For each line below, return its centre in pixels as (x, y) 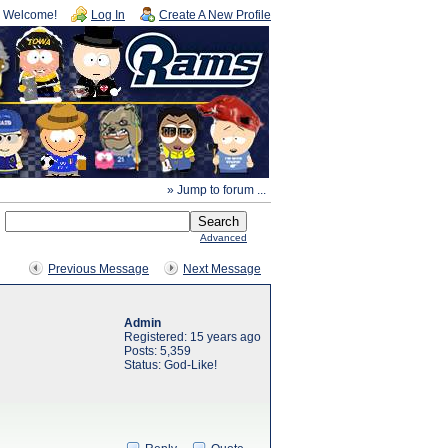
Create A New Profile (215, 15)
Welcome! (30, 15)
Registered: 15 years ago (192, 337)
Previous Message (98, 269)
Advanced (223, 237)
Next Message (222, 269)
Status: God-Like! (170, 365)
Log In (108, 15)
